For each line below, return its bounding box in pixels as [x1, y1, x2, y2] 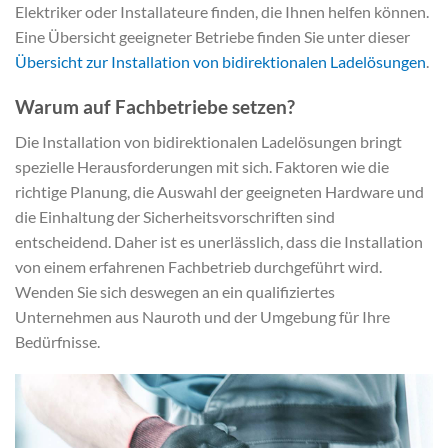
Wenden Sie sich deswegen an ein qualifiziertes [15, 281, 335, 301]
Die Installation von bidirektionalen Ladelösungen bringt [15, 131, 402, 151]
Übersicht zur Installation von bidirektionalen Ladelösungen [15, 52, 426, 72]
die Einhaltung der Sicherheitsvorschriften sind [15, 206, 335, 226]
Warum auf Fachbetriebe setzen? [15, 95, 295, 119]
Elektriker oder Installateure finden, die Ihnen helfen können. [15, 2, 429, 22]
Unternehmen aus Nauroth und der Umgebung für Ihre [15, 306, 390, 326]
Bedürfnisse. [15, 331, 100, 351]
